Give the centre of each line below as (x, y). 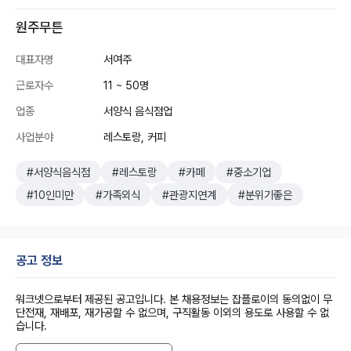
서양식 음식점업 (138, 111)
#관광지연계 (189, 195)
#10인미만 (50, 195)
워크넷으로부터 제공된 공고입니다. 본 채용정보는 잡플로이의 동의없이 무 (174, 299)
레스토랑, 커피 (135, 137)
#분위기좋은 (265, 195)
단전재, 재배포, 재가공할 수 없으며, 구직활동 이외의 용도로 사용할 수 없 (172, 312)
